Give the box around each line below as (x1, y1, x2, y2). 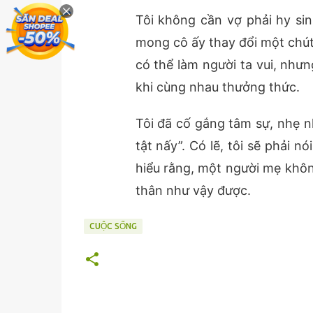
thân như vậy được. (135, 183, 251, 198)
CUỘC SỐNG (89, 221, 137, 231)
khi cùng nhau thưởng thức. (135, 80, 300, 94)
